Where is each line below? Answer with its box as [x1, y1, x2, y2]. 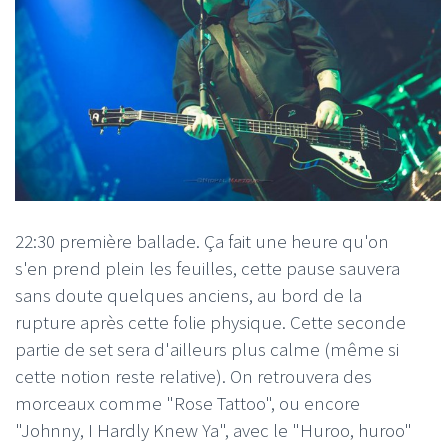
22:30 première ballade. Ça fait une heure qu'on [15, 228, 389, 253]
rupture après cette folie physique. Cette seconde [15, 309, 406, 334]
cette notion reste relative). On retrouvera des [15, 363, 372, 388]
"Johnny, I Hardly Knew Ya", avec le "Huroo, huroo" [15, 417, 412, 442]
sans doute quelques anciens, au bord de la [15, 282, 362, 307]
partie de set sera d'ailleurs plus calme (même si [15, 336, 399, 361]
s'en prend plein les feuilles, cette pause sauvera [15, 255, 400, 280]
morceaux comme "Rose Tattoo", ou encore [15, 390, 360, 415]
